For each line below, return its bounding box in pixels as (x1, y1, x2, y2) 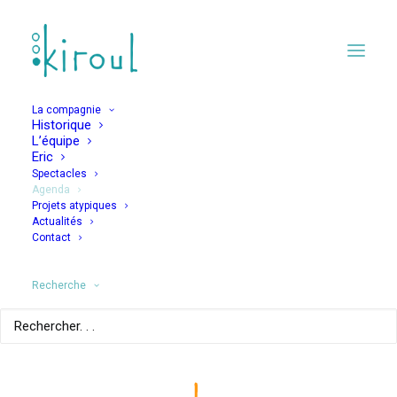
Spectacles (32, 167, 87, 180)
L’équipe (32, 133, 80, 149)
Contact (32, 231, 71, 244)
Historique (32, 117, 91, 133)
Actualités (32, 215, 82, 228)
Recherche (32, 279, 86, 292)
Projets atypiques (32, 199, 117, 212)
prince (156, 238, 241, 279)
